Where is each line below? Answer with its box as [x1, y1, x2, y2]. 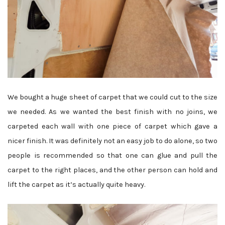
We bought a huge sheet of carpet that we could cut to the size [8, 93, 217, 102]
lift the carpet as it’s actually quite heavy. [8, 180, 145, 189]
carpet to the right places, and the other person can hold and [8, 166, 217, 175]
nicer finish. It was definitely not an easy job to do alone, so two [8, 137, 217, 146]
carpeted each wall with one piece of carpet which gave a [8, 122, 217, 131]
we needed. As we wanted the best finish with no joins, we [8, 107, 217, 117]
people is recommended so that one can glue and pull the [8, 151, 217, 160]
